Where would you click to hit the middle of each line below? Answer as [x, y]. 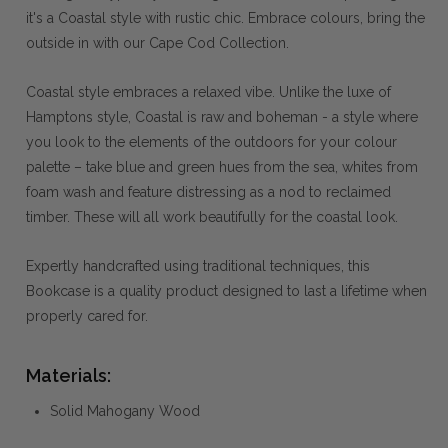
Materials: [68, 375]
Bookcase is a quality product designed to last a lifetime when [226, 290]
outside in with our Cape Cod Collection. [157, 42]
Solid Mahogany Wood [125, 410]
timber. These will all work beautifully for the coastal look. [212, 216]
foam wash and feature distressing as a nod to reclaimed [208, 191]
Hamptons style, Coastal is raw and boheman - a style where [222, 116]
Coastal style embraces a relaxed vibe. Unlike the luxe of [208, 91]
